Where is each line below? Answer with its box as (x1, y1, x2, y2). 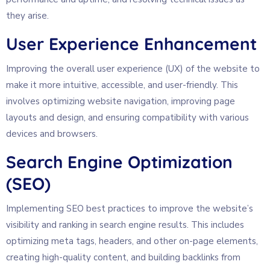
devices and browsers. (6, 127, 98, 140)
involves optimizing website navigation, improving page (6, 95, 235, 107)
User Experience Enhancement (6, 33, 257, 54)
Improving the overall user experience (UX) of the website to (6, 62, 260, 75)
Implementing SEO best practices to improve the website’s (6, 202, 253, 215)
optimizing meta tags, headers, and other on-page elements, (6, 234, 258, 247)
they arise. (6, 9, 49, 22)
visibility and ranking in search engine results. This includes (6, 218, 244, 231)
